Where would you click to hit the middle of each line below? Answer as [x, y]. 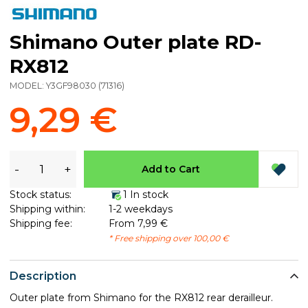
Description [43, 276]
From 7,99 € [138, 223]
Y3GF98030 [71, 85]
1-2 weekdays [140, 209]
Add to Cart [171, 169]
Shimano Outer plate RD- [135, 42]
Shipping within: [47, 209]
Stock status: [41, 195]
